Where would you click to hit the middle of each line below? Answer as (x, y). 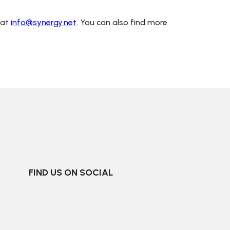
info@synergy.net (44, 22)
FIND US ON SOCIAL (71, 172)
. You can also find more (122, 22)
